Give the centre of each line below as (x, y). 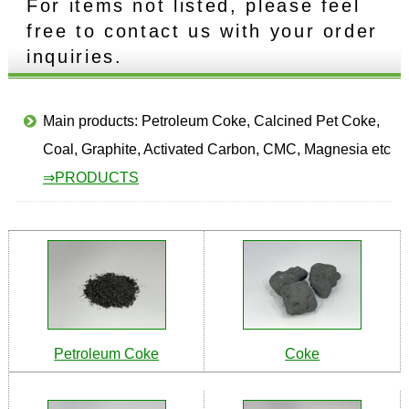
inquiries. (74, 57)
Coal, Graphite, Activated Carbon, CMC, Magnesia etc (216, 149)
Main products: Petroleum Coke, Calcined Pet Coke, (211, 121)
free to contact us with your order (202, 31)
